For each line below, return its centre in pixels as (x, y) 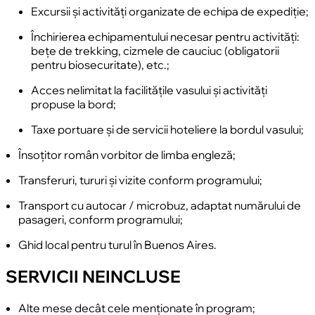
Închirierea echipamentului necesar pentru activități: (165, 37)
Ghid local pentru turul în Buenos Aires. (117, 245)
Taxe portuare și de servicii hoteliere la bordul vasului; (167, 130)
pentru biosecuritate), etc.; (100, 65)
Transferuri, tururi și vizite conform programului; (140, 180)
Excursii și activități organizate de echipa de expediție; (170, 12)
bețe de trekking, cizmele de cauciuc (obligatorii (155, 51)
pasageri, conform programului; (101, 220)
